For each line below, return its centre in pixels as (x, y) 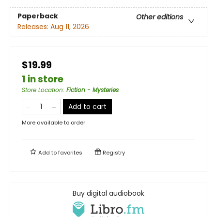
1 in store (43, 79)
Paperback (38, 16)
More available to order (54, 122)
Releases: (34, 26)
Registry (113, 152)
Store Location (42, 90)
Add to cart (87, 106)
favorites (70, 152)
